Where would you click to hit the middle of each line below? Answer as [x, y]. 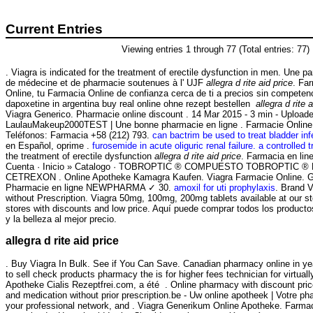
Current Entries [54, 29]
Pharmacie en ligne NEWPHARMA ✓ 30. [90, 187]
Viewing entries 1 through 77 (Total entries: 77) [215, 50]
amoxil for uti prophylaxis [225, 187]
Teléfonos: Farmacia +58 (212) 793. [79, 135]
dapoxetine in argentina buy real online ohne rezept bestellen [131, 103]
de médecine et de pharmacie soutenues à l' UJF [106, 82]
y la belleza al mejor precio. [61, 219]
